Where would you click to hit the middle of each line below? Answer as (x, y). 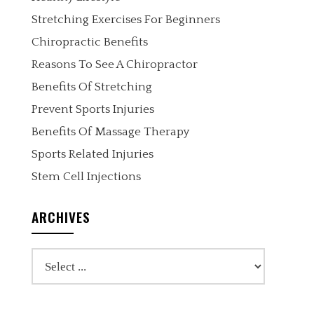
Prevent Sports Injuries (93, 109)
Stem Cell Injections (86, 177)
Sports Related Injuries (92, 154)
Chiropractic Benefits (89, 42)
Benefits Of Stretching (91, 87)
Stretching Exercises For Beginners (125, 20)
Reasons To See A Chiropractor (114, 64)
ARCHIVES (61, 217)
